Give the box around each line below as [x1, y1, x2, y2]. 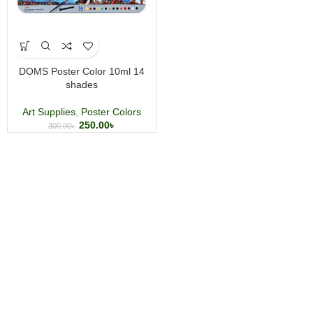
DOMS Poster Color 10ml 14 [19, 66, 145, 77]
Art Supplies [22, 106, 75, 117]
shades [66, 79, 98, 90]
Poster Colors [81, 106, 141, 117]
